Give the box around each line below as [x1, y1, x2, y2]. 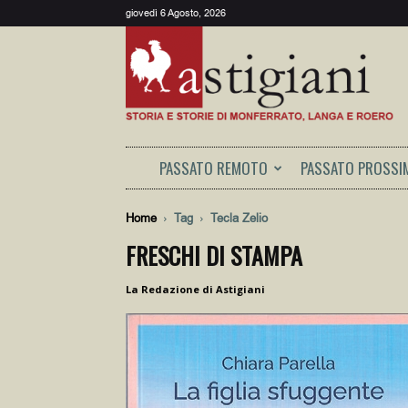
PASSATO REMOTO [159, 157, 268, 179]
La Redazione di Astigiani [126, 282, 265, 296]
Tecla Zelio [210, 210, 268, 226]
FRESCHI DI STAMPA [126, 238, 302, 273]
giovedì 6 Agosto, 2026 [126, 6, 226, 20]
